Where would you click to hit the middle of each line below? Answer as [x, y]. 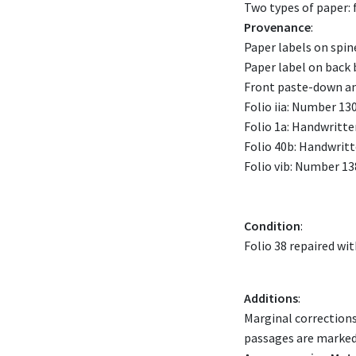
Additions [271, 298]
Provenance [277, 27]
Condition [272, 226]
